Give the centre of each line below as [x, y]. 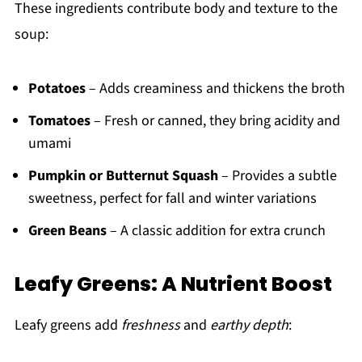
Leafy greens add [67, 326]
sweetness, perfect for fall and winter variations [172, 199]
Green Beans [67, 231]
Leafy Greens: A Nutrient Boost [173, 284]
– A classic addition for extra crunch [216, 231]
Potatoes [57, 89]
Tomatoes [59, 121]
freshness [150, 326]
